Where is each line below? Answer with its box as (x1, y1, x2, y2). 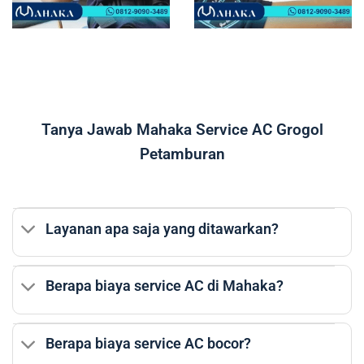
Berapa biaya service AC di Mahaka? (45, 278, 284, 295)
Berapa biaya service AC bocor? (45, 336, 252, 353)
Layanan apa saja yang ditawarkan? (45, 220, 279, 237)
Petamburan (139, 145, 225, 164)
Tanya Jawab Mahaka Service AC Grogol (41, 120, 323, 140)
